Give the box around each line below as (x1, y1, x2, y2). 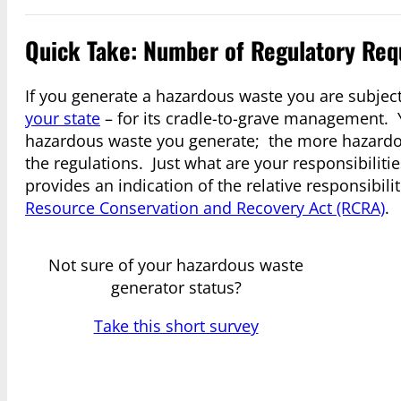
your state (25, 107, 100, 129)
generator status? (110, 276, 242, 298)
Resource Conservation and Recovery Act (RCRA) (25, 196, 385, 218)
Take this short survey (93, 314, 259, 337)
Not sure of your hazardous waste (48, 253, 303, 276)
